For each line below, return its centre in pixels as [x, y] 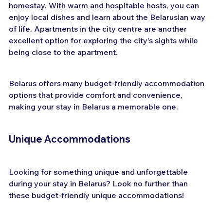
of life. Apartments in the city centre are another [99, 28]
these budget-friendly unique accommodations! [96, 195]
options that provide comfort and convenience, [97, 95]
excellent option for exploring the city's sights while [104, 40]
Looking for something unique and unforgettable [99, 172]
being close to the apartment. [63, 52]
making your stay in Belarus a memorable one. [93, 106]
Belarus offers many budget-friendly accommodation [108, 83]
